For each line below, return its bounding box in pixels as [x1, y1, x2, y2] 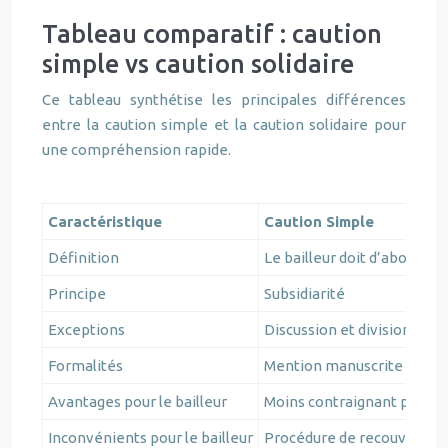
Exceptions [48, 321, 125, 338]
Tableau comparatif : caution [42, 20, 382, 48]
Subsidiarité [264, 285, 345, 302]
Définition [48, 249, 119, 266]
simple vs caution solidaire [42, 50, 354, 78]
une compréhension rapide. [42, 141, 231, 158]
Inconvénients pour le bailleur [48, 429, 253, 446]
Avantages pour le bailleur [48, 393, 227, 410]
